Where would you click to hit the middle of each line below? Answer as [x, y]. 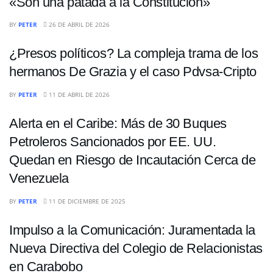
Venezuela [39, 179]
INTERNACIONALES [52, 89]
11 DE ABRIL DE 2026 [78, 95]
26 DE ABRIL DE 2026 [78, 25]
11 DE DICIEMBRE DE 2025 [86, 201]
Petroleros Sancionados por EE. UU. [113, 142]
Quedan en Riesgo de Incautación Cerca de [133, 160]
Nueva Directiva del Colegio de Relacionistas [136, 248]
